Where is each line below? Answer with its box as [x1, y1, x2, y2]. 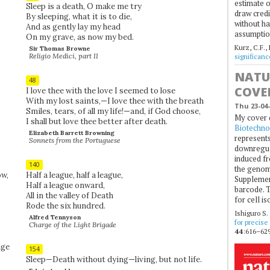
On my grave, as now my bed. [25, 31, 134, 42]
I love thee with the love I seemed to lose [25, 85, 175, 96]
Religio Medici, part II [29, 51, 99, 60]
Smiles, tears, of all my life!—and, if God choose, [25, 105, 201, 116]
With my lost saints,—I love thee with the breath [25, 95, 204, 106]
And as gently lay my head [25, 21, 121, 32]
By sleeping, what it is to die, [25, 11, 132, 22]
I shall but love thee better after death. [25, 116, 168, 127]
